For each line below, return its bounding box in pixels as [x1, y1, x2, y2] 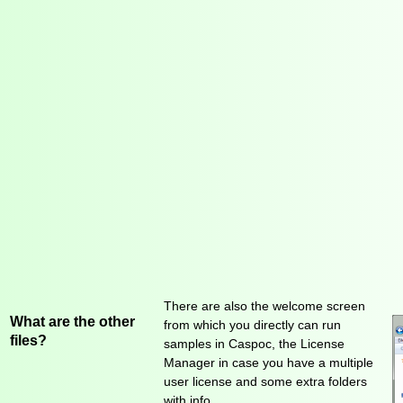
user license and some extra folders [164, 374, 367, 390]
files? [10, 331, 47, 348]
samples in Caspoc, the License [164, 336, 345, 352]
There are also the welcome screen [164, 299, 365, 314]
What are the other [10, 312, 135, 329]
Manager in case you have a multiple [164, 355, 373, 371]
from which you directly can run [164, 318, 341, 333]
